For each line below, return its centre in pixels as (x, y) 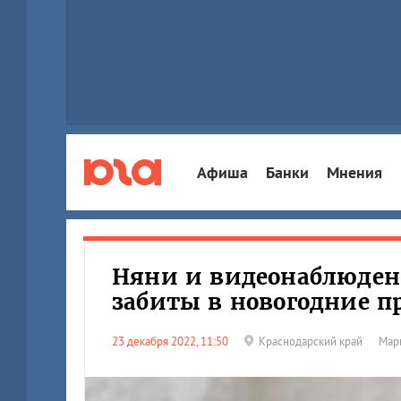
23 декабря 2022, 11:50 (173, 341)
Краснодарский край (311, 341)
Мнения (354, 172)
